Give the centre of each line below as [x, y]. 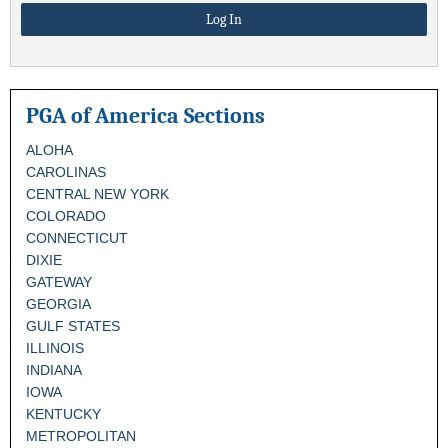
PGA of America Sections [145, 115]
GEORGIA [58, 303]
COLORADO [66, 215]
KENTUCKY [63, 413]
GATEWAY [59, 281]
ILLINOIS [55, 347]
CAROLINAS [66, 171]
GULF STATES [73, 325]
